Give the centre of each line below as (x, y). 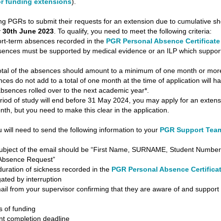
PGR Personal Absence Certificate (163, 41)
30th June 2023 (28, 31)
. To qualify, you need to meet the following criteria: (132, 31)
